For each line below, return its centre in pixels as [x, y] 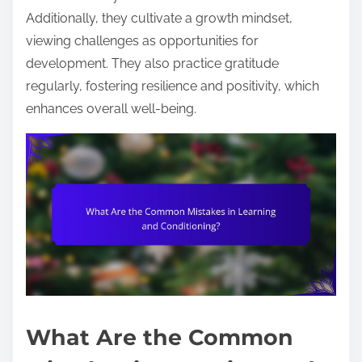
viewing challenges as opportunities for [142, 40]
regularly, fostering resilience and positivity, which [173, 86]
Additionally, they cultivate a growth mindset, [159, 18]
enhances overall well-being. [111, 108]
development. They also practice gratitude [152, 63]
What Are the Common [160, 337]
